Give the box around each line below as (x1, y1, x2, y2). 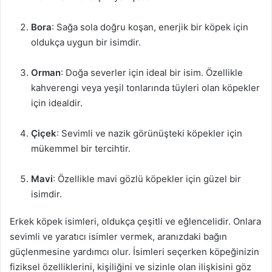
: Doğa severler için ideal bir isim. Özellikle (61, 67, 243, 78)
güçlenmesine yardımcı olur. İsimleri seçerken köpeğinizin (10, 246, 259, 257)
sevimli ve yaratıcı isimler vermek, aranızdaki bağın (10, 231, 227, 242)
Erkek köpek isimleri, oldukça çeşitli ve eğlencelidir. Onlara (10, 216, 261, 227)
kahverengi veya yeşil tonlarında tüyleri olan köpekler (31, 82, 260, 93)
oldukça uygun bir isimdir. (31, 36, 141, 48)
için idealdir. (31, 97, 83, 109)
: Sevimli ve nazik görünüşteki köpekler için (56, 127, 242, 139)
